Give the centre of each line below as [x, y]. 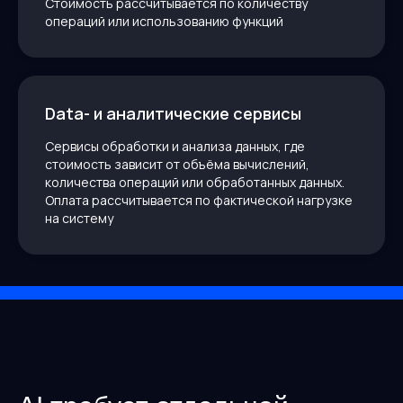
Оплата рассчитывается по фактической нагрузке [199, 201]
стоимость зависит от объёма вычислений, [177, 165]
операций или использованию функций [164, 22]
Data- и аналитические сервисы [173, 114]
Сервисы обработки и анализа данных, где [175, 147]
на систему [79, 219]
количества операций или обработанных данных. [195, 183]
